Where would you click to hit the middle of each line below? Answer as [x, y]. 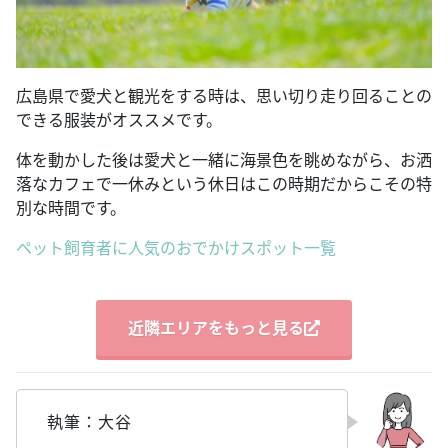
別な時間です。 [71, 207]
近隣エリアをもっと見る [216, 327]
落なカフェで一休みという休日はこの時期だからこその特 [224, 183]
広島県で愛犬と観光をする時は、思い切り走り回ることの [224, 95]
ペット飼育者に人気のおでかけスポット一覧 [176, 247]
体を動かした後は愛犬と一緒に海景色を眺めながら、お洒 [224, 159]
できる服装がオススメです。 [119, 119]
